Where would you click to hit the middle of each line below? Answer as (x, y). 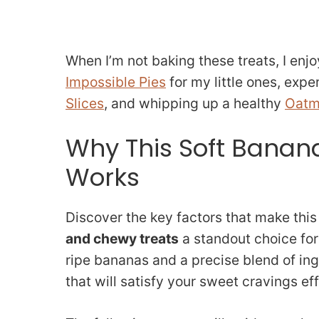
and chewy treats (122, 239)
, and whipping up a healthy (194, 103)
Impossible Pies (116, 82)
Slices (85, 103)
